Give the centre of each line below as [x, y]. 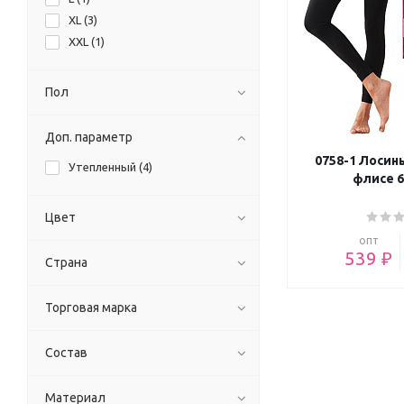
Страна [66, 263]
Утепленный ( [106, 167]
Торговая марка [91, 308]
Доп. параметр [89, 138]
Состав [66, 353]
